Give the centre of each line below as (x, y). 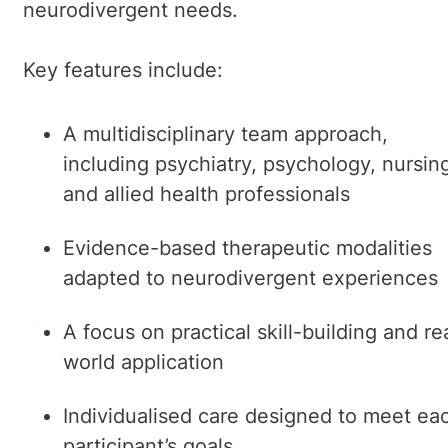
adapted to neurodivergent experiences (250, 278)
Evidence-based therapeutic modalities (247, 248)
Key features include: (123, 70)
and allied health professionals (206, 194)
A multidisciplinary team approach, (225, 134)
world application (143, 362)
